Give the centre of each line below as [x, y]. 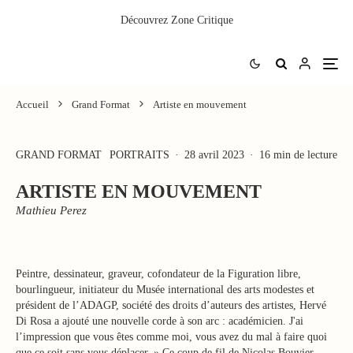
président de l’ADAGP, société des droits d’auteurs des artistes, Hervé [171, 305]
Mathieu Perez [51, 210]
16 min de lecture [298, 155]
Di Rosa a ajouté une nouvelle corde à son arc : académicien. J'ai [160, 321]
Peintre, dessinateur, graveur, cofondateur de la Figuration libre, [158, 274]
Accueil [32, 104]
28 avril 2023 [214, 155]
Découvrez [145, 20]
